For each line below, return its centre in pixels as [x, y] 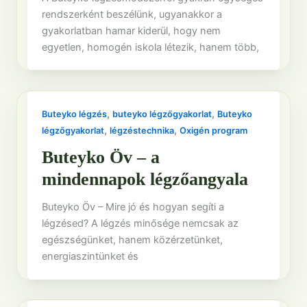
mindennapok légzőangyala [145, 180]
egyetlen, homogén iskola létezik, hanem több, [151, 47]
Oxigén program [214, 131]
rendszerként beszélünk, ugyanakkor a [132, 14]
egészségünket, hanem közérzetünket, [133, 240]
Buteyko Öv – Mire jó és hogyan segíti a [133, 207]
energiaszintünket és [90, 257]
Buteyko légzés [75, 114]
